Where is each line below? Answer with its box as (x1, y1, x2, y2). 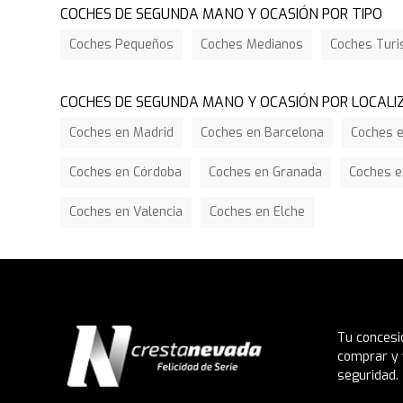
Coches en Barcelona (201, 124, 325, 141)
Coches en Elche (210, 203, 306, 220)
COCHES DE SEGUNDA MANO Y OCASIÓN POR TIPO (60, 4, 383, 23)
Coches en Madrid (69, 124, 175, 141)
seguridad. (336, 367, 399, 385)
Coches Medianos (201, 36, 304, 53)
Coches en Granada (209, 164, 323, 181)
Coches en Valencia (69, 203, 184, 220)
